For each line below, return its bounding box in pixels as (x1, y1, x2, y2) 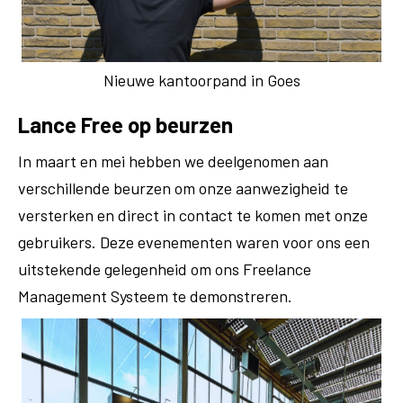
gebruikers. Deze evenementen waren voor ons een (18, 232, 370, 252)
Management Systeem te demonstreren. (18, 286, 300, 306)
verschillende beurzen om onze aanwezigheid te (18, 178, 348, 198)
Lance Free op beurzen (18, 112, 237, 138)
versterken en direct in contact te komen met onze (18, 205, 368, 225)
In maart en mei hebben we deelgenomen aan (18, 151, 328, 171)
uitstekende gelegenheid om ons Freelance (18, 259, 311, 279)
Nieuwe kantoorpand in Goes (103, 70, 300, 90)
